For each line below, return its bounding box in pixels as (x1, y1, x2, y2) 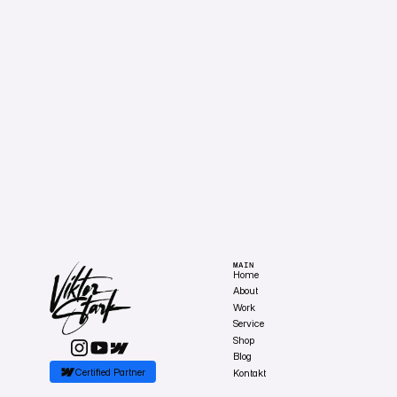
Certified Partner (74, 365, 145, 378)
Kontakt (233, 366, 267, 379)
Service (233, 317, 265, 331)
